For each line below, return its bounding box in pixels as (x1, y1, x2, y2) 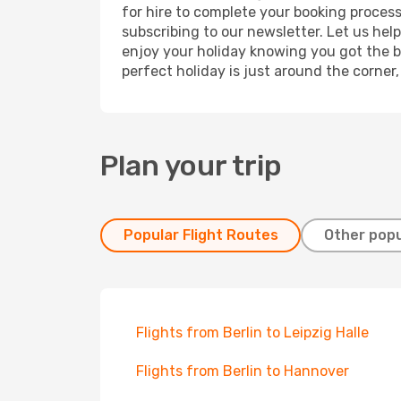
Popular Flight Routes (123, 226, 278, 243)
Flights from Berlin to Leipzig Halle (136, 324, 369, 341)
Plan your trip (100, 149, 282, 183)
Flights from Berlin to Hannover (136, 363, 349, 380)
